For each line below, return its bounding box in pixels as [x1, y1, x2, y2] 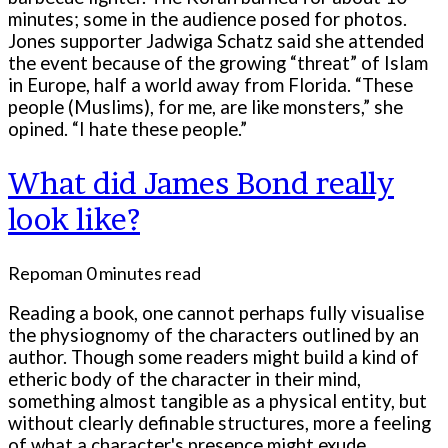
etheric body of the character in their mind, [8, 368, 361, 391]
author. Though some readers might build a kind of [8, 346, 419, 369]
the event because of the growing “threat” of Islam [8, 51, 428, 74]
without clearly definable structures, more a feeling [8, 412, 431, 435]
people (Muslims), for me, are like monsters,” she [8, 95, 403, 118]
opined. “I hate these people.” [8, 117, 247, 140]
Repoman [8, 261, 83, 284]
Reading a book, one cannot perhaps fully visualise [8, 302, 424, 325]
